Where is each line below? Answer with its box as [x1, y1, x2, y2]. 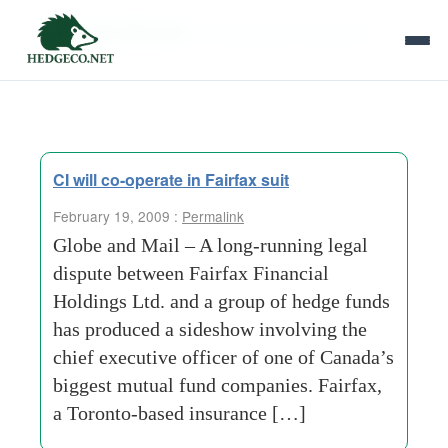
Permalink [182, 206, 244, 226]
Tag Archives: [40, 13, 203, 47]
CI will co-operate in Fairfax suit [53, 168, 289, 191]
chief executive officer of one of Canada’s [53, 346, 394, 368]
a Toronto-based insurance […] [53, 402, 306, 424]
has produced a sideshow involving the [53, 318, 367, 340]
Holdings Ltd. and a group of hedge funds [53, 290, 390, 312]
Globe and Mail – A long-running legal [53, 234, 368, 256]
